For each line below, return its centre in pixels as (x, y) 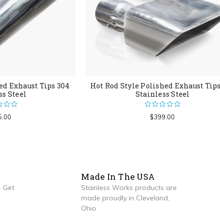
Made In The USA (118, 177)
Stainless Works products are (129, 188)
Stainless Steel (163, 94)
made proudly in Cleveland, (125, 198)
